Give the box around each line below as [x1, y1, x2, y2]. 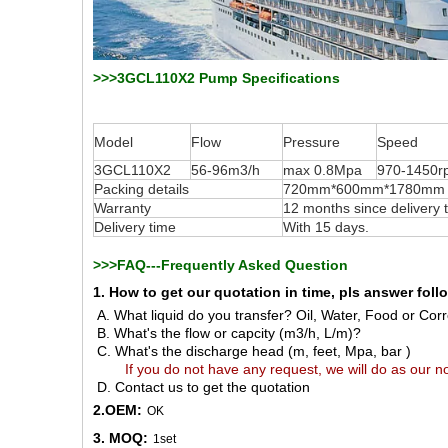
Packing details [94, 181, 189, 198]
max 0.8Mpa [283, 162, 362, 179]
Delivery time [94, 219, 176, 236]
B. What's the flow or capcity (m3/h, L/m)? [93, 325, 361, 342]
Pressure [283, 134, 340, 151]
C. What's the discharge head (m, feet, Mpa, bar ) [93, 343, 411, 360]
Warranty [94, 200, 151, 217]
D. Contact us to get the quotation [93, 379, 310, 396]
